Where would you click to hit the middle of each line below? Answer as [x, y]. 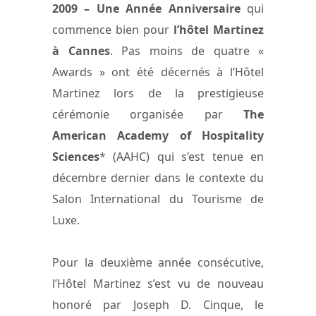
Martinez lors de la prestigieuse [158, 93]
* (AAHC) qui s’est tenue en [182, 156]
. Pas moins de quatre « [187, 50]
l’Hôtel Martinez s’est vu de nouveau [158, 283]
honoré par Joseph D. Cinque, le [158, 304]
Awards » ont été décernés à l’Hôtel [158, 72]
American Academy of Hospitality [158, 135]
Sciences [76, 156]
